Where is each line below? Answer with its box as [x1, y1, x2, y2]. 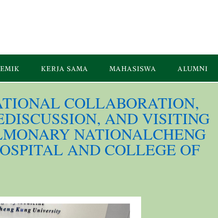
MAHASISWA [109, 64, 156, 73]
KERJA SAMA [41, 64, 88, 73]
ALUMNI [178, 64, 208, 73]
